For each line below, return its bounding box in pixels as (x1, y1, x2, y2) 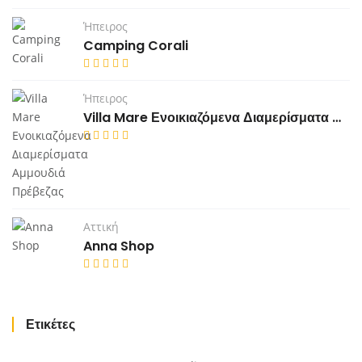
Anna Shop (83, 237, 154, 256)
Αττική (83, 219, 119, 235)
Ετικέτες (26, 315, 75, 335)
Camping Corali (83, 36, 188, 56)
